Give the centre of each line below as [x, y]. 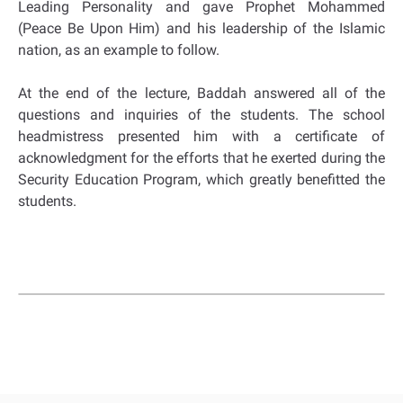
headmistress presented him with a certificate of [201, 136]
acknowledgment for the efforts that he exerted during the [201, 158]
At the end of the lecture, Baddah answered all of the [201, 93]
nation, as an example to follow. [119, 50]
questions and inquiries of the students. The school [201, 115]
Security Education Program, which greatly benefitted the [201, 179]
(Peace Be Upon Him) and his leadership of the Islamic [201, 28]
